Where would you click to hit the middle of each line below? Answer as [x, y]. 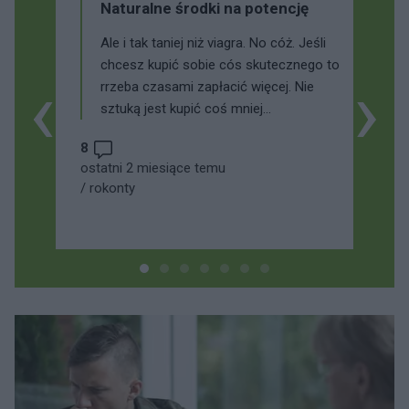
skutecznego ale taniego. [175, 130]
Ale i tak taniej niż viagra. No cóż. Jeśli [213, 42]
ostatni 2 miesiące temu [153, 168]
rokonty [110, 188]
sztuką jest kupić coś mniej [182, 108]
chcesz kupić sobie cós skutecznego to [220, 64]
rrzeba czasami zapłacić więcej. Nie [207, 86]
